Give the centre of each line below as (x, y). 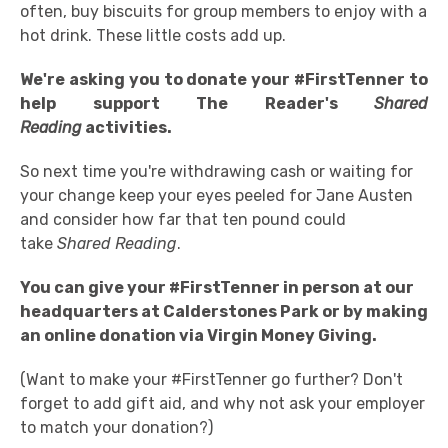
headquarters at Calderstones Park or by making (224, 311)
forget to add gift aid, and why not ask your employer (222, 403)
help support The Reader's (197, 103)
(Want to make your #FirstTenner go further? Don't (211, 379)
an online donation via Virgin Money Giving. (200, 335)
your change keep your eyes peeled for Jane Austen (216, 195)
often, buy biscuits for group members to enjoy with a (223, 11)
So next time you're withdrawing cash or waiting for (216, 171)
